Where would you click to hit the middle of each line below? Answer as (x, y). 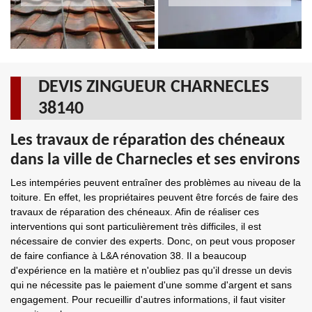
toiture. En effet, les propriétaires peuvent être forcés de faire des (154, 197)
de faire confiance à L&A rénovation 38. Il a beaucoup (128, 256)
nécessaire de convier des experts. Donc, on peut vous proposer (153, 241)
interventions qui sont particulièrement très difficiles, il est (136, 226)
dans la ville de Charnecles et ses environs (155, 160)
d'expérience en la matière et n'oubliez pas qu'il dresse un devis (151, 270)
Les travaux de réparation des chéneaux (148, 141)
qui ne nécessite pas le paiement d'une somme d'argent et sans (151, 285)
